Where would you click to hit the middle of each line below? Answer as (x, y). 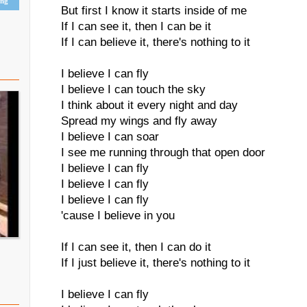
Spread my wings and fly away (139, 121)
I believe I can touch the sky (133, 89)
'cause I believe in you (118, 216)
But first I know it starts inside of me (154, 11)
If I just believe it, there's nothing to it (156, 263)
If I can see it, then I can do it (136, 247)
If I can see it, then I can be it (136, 26)
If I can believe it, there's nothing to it (156, 42)
